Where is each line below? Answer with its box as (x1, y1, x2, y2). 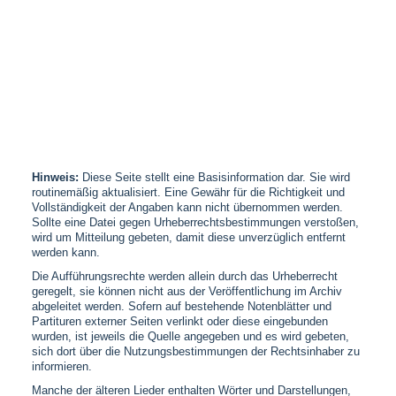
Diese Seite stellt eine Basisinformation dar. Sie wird (78, 171, 350, 184)
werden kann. (31, 246, 100, 259)
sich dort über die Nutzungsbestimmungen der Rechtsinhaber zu (31, 345, 360, 358)
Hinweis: (31, 171, 79, 184)
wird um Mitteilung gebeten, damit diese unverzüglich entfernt (31, 231, 346, 244)
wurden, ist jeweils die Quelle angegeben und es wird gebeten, (31, 330, 349, 343)
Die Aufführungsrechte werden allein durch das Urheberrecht (31, 270, 338, 283)
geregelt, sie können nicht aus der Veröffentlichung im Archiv (31, 285, 342, 298)
